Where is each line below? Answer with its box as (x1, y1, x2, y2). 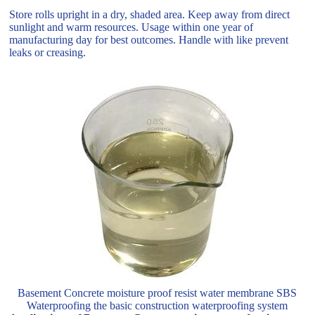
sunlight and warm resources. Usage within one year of (9, 20, 254, 33)
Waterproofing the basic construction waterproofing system (27, 299, 288, 311)
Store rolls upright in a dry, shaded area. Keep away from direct (9, 8, 290, 20)
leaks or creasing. (9, 46, 86, 58)
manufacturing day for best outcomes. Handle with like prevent (9, 33, 289, 46)
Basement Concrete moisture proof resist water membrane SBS (18, 286, 297, 299)
